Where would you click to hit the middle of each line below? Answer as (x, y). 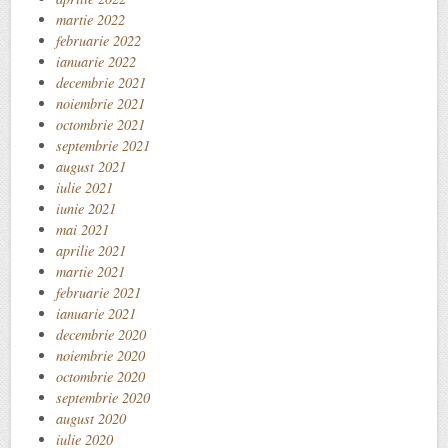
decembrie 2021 (101, 82)
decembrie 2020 (101, 334)
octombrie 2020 (100, 376)
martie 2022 (90, 19)
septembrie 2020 (103, 397)
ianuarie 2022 (96, 61)
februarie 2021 (98, 292)
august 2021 (91, 166)
